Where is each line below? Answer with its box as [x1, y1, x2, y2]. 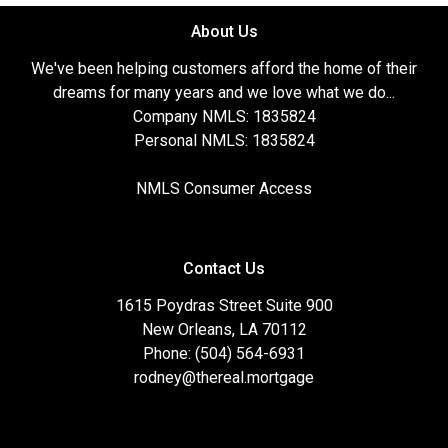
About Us [190, 21, 258, 41]
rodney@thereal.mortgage [134, 367, 314, 387]
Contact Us [183, 258, 265, 278]
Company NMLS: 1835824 [132, 106, 316, 126]
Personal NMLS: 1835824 [133, 130, 315, 150]
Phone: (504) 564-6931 [143, 343, 305, 363]
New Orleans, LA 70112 [141, 319, 307, 339]
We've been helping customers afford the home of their [31, 58, 417, 78]
